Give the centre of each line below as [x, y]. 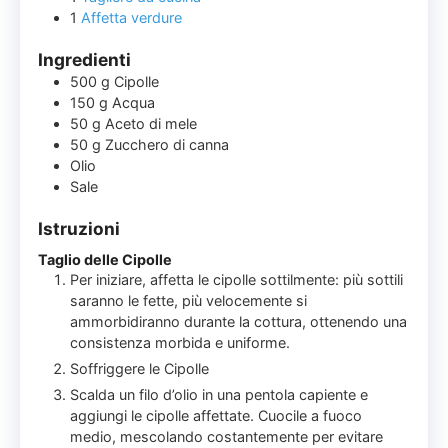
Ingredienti [85, 59]
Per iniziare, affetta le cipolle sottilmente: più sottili [237, 280]
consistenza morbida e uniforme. [180, 343]
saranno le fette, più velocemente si [189, 301]
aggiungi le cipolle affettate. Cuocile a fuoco [216, 416]
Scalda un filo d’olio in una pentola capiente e [219, 395]
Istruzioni [79, 228]
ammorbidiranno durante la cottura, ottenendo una [239, 322]
